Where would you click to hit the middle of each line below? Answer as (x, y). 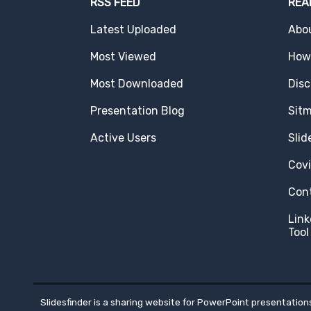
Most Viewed (123, 56)
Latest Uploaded (133, 29)
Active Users (123, 137)
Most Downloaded (136, 83)
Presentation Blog (137, 110)
